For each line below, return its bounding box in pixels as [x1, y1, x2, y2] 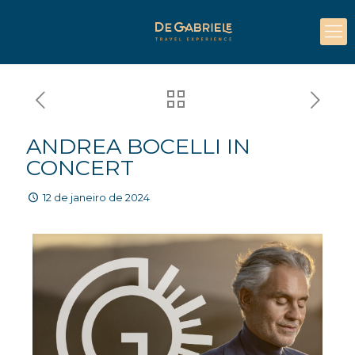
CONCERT [26, 155, 134, 181]
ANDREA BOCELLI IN [26, 133, 250, 159]
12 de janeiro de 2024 [43, 191, 151, 204]
